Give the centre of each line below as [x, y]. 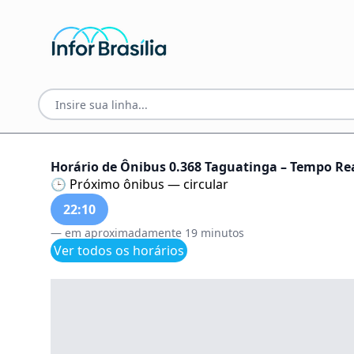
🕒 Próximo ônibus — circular [139, 184]
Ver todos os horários [119, 250]
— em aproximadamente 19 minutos [147, 233]
